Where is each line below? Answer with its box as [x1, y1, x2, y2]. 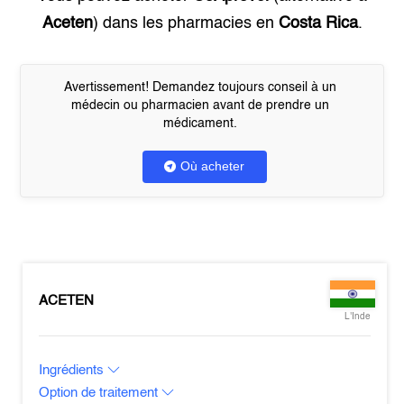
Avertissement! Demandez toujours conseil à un [63, 81, 336, 94]
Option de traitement [39, 386, 162, 399]
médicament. [162, 117, 237, 130]
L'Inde [344, 312, 371, 321]
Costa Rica [278, 15, 358, 32]
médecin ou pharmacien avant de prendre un [70, 99, 329, 112]
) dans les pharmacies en [92, 15, 279, 32]
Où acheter [180, 159, 244, 173]
